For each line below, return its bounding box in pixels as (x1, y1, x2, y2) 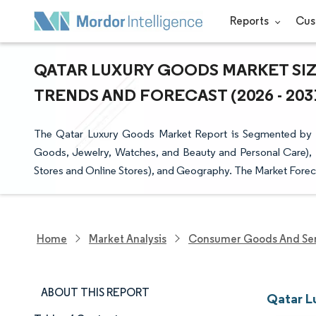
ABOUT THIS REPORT (41, 286, 150, 299)
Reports (229, 14, 271, 28)
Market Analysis (89, 231, 166, 245)
